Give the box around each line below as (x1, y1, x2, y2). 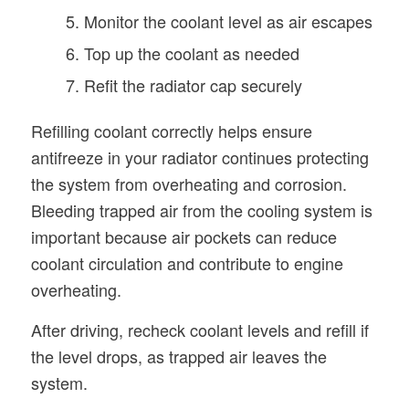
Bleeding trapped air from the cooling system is (30, 197, 372, 222)
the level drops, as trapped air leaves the (30, 344, 327, 368)
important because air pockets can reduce (30, 224, 337, 248)
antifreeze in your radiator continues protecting (30, 144, 369, 169)
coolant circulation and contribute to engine (30, 250, 343, 275)
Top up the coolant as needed (83, 40, 299, 65)
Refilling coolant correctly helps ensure (30, 118, 312, 142)
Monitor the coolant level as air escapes (83, 8, 372, 33)
